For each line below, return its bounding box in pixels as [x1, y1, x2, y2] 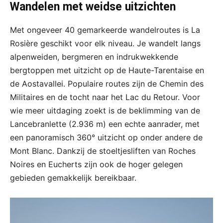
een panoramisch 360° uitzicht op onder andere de [10, 132, 203, 143]
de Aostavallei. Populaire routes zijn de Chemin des [10, 79, 204, 89]
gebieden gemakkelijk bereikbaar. [10, 173, 136, 183]
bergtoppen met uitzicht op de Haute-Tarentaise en [10, 65, 204, 76]
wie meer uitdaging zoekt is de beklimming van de [10, 106, 200, 116]
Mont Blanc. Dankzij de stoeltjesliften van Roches [10, 146, 196, 156]
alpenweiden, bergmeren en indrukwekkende [10, 52, 178, 62]
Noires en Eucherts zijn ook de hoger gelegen [10, 159, 183, 170]
